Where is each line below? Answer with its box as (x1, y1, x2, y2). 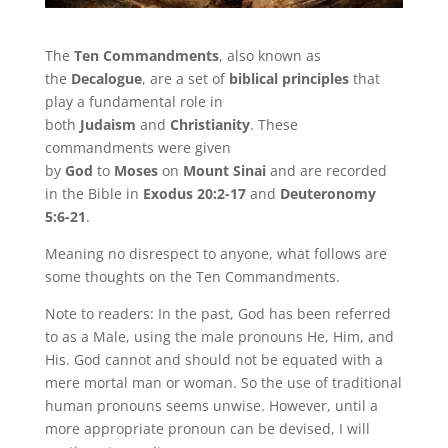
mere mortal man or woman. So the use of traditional (44, 372, 402, 392)
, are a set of (141, 68, 229, 88)
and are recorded (265, 160, 387, 180)
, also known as (218, 45, 321, 65)
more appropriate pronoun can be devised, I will (44, 418, 370, 438)
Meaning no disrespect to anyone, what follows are (44, 243, 387, 263)
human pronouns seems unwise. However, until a (44, 395, 378, 415)
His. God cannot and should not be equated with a (44, 349, 383, 369)
